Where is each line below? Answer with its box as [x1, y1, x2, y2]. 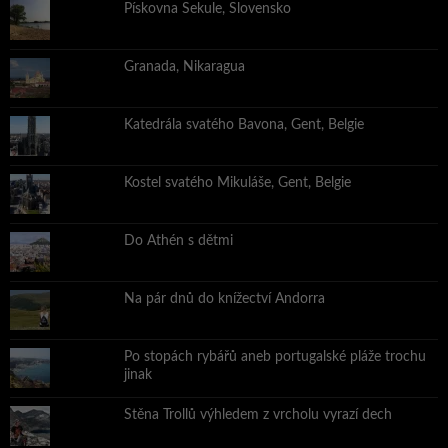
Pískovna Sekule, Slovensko [123, 2, 291, 17]
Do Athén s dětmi [123, 234, 233, 249]
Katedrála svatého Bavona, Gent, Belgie [123, 118, 364, 133]
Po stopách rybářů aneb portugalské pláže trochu [123, 350, 426, 365]
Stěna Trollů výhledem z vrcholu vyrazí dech [123, 408, 392, 423]
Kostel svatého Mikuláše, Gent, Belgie [123, 176, 351, 191]
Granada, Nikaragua [123, 60, 245, 75]
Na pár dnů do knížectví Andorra [123, 292, 325, 307]
